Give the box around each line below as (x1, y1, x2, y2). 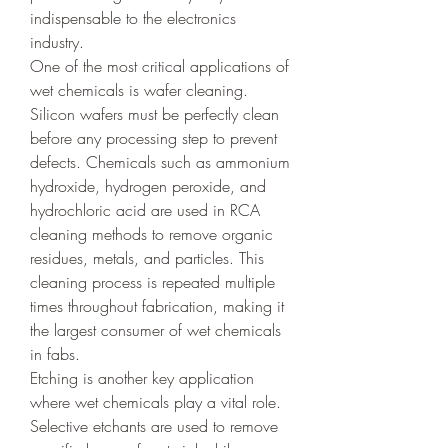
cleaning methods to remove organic (30, 223, 273, 245)
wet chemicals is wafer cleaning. (30, 79, 248, 101)
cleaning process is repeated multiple (30, 271, 275, 293)
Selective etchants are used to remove (30, 415, 278, 437)
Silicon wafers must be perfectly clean (30, 103, 279, 125)
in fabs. (30, 343, 80, 365)
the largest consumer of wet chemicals (30, 319, 281, 341)
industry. (30, 31, 84, 53)
